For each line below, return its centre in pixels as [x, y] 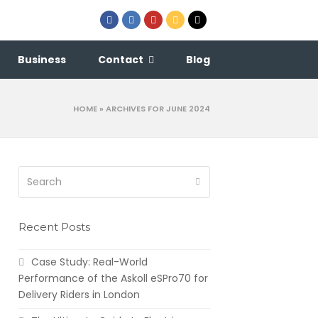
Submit [214, 181]
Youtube [177, 19]
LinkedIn [153, 19]
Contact [122, 60]
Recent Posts [54, 226]
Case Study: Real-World [89, 262]
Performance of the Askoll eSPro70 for [113, 279]
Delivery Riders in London [79, 295]
